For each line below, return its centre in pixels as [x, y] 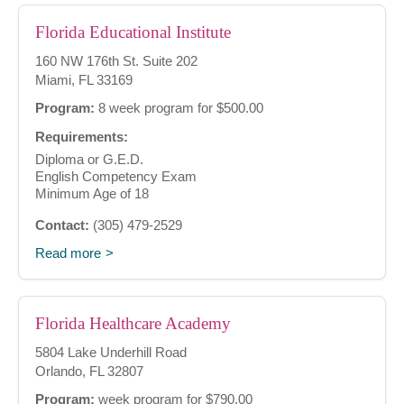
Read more [68, 253]
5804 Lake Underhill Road [111, 353]
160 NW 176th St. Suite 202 [116, 61]
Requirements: [82, 137]
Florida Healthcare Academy [133, 324]
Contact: [62, 225]
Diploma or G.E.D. [89, 160]
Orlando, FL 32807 [89, 372]
